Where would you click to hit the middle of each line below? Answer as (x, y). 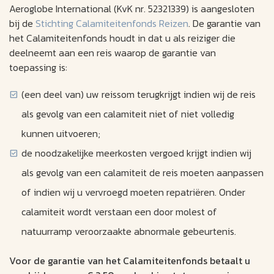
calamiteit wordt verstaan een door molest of (119, 212)
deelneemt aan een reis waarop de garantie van (113, 53)
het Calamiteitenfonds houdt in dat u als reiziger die (122, 38)
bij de (22, 24)
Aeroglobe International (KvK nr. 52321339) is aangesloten (132, 9)
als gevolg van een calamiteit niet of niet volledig (128, 114)
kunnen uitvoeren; (61, 134)
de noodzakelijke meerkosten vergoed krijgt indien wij (136, 153)
